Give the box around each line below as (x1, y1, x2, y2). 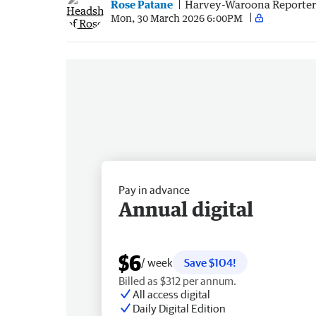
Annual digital (119, 196, 253, 221)
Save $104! (184, 255, 236, 269)
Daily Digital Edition (133, 301, 226, 315)
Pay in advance (119, 183, 190, 196)
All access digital (133, 287, 210, 300)
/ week (141, 255, 173, 269)
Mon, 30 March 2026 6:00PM (111, 11, 243, 24)
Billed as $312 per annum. (119, 274, 236, 287)
